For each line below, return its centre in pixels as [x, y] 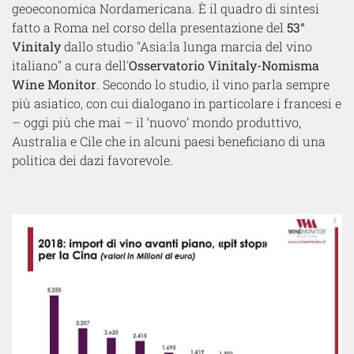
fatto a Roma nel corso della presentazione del [148, 28]
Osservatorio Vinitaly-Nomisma [224, 66]
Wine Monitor [54, 85]
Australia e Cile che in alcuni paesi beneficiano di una [169, 141]
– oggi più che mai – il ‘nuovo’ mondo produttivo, [156, 122]
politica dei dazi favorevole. [92, 160]
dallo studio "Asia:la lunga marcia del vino [186, 47]
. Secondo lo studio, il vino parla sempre [213, 85]
